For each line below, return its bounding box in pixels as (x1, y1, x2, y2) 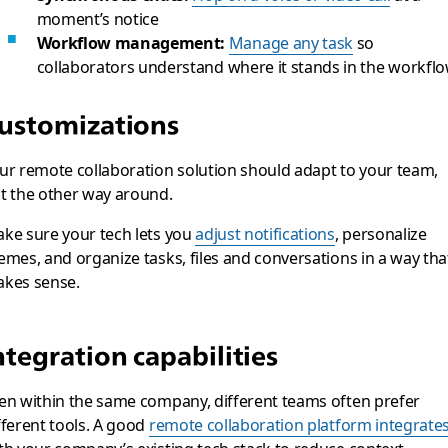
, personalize (334, 221, 427, 245)
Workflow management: (36, 30, 226, 54)
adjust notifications (195, 221, 335, 245)
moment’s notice (36, 6, 159, 30)
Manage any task (228, 30, 354, 54)
